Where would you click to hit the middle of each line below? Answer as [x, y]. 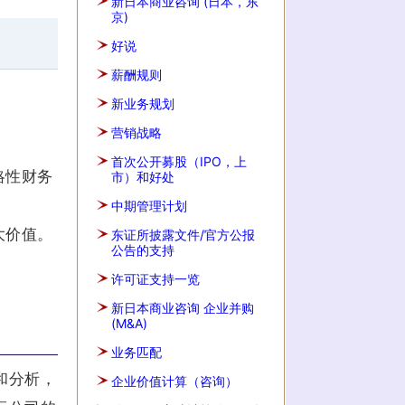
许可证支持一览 [155, 279]
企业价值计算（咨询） [174, 381]
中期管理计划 [149, 206]
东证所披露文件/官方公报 [183, 235]
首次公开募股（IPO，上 [179, 161]
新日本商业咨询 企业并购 [183, 308]
